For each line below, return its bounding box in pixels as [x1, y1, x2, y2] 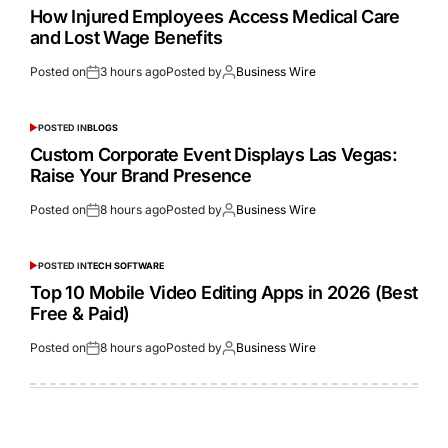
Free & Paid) [30, 303, 130, 325]
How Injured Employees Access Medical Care [30, 6, 400, 28]
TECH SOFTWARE [86, 260, 164, 272]
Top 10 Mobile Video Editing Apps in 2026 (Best [30, 282, 418, 304]
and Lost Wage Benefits [30, 27, 222, 49]
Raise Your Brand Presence [30, 165, 251, 187]
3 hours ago [100, 64, 166, 80]
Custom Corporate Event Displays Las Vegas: [30, 144, 398, 166]
